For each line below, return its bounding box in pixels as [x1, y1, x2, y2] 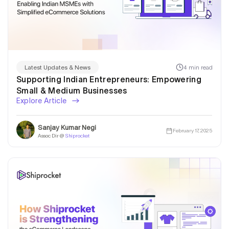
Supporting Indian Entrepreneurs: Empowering [16, 75, 201, 84]
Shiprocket [65, 132, 89, 139]
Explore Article [16, 97, 68, 105]
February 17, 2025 [172, 128, 212, 134]
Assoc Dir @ [38, 132, 65, 139]
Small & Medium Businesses [16, 86, 127, 96]
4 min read [184, 63, 213, 71]
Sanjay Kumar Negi [38, 123, 96, 131]
